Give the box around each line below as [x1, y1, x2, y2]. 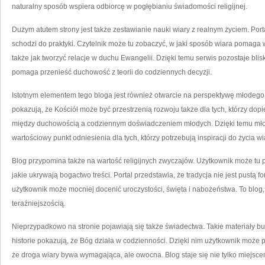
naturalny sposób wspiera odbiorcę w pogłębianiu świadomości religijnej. [12, 2, 247, 11]
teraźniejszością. [12, 199, 66, 208]
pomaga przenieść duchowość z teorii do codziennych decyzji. [12, 68, 212, 76]
